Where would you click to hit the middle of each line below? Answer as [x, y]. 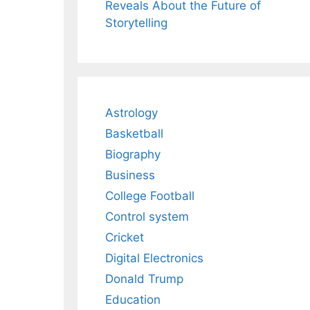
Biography [133, 155]
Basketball [134, 134]
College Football [150, 196]
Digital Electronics [154, 258]
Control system [147, 217]
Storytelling [136, 23]
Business [130, 175]
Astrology [131, 113]
